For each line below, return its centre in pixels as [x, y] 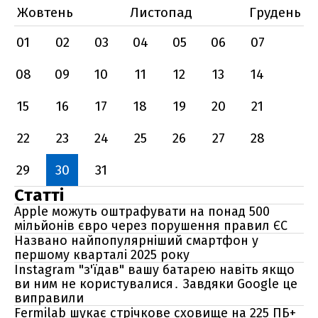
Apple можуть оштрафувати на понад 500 [142, 212]
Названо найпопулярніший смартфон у [136, 241]
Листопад [161, 12]
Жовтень [45, 12]
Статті [39, 195]
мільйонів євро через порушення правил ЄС [151, 226]
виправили [49, 298]
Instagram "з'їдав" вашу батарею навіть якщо [154, 270]
